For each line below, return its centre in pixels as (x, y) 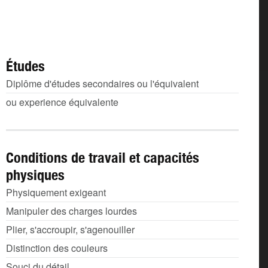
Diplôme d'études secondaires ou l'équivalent (102, 83)
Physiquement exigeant (56, 192)
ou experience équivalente (62, 102)
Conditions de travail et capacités (103, 157)
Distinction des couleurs (57, 248)
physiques (35, 175)
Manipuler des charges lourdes (71, 211)
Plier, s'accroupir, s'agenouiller (70, 229)
